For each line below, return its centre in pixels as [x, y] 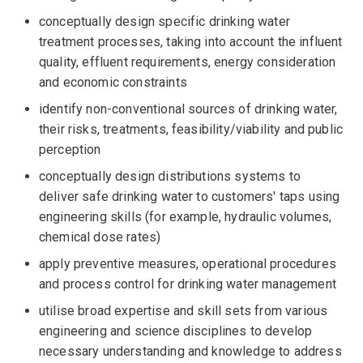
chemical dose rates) [100, 237]
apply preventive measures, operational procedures [188, 264]
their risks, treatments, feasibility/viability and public [191, 129]
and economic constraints [113, 82]
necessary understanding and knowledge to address [190, 351]
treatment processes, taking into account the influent [191, 42]
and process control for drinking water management [188, 284]
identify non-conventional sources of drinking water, [188, 109]
